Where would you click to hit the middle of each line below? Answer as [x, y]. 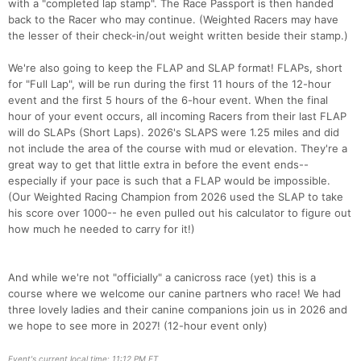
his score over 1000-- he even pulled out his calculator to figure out [180, 213]
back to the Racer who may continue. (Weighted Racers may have [173, 20]
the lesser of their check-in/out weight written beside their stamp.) [178, 36]
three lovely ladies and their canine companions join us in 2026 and [178, 310]
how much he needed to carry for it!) [102, 229]
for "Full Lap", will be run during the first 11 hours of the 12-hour [170, 84]
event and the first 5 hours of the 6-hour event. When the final [168, 100]
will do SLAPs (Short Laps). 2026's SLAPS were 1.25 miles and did [174, 133]
